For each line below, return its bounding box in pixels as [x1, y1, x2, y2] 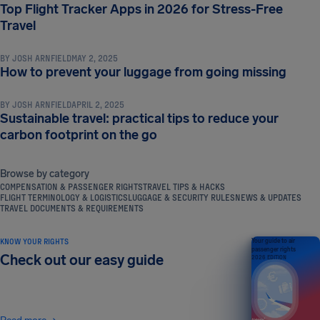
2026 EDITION [251, 254, 286, 261]
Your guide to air [251, 237, 295, 245]
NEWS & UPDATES [235, 192, 301, 203]
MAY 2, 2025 [71, 53, 118, 64]
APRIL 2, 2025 [71, 99, 124, 110]
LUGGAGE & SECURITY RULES [128, 192, 235, 203]
